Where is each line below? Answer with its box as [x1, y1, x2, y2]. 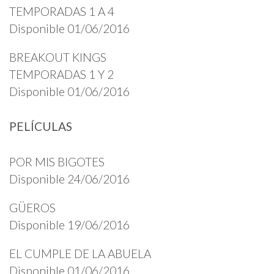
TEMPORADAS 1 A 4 [9, 4, 114, 18]
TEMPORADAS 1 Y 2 [9, 67, 114, 82]
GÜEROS [9, 200, 56, 215]
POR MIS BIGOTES [9, 154, 105, 169]
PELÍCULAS [9, 119, 72, 134]
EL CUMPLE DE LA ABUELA [9, 246, 151, 261]
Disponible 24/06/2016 [9, 171, 130, 186]
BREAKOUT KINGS [9, 50, 106, 65]
